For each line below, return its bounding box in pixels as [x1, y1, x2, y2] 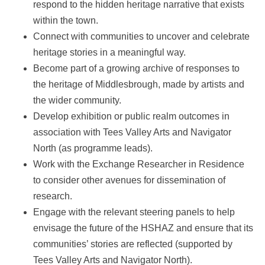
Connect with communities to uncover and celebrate [33, 31, 250, 41]
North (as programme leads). [33, 143, 153, 153]
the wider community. [33, 95, 121, 105]
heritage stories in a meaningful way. [33, 47, 186, 57]
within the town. [33, 15, 98, 25]
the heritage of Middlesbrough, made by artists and [33, 79, 244, 89]
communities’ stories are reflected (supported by [33, 238, 232, 249]
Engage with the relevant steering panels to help [33, 206, 235, 217]
